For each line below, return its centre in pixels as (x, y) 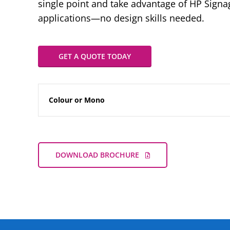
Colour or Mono (77, 100)
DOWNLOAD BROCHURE (97, 155)
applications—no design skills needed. (121, 18)
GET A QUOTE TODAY (95, 56)
